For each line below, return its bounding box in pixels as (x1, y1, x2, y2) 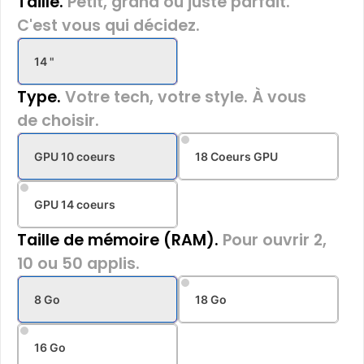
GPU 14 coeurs (34, 197, 115, 211)
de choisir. (17, 110, 99, 132)
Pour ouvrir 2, (219, 229, 327, 251)
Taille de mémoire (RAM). (17, 229, 219, 251)
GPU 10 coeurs (34, 149, 115, 163)
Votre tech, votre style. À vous (61, 86, 306, 108)
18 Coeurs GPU (195, 149, 278, 163)
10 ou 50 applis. (17, 253, 140, 275)
